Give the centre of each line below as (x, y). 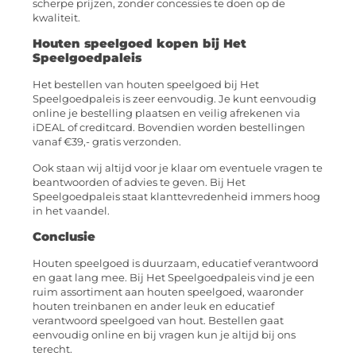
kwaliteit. (56, 17)
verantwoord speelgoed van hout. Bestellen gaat (158, 321)
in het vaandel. (71, 211)
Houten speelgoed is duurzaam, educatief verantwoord (176, 264)
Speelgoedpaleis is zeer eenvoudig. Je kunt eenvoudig (174, 99)
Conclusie (64, 237)
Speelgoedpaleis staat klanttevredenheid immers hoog (176, 196)
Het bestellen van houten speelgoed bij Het (146, 85)
